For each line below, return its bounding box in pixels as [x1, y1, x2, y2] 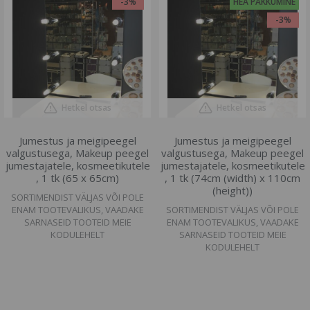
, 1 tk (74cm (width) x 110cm [165, 171, 300, 185]
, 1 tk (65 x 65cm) [36, 171, 119, 185]
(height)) [212, 183, 253, 197]
